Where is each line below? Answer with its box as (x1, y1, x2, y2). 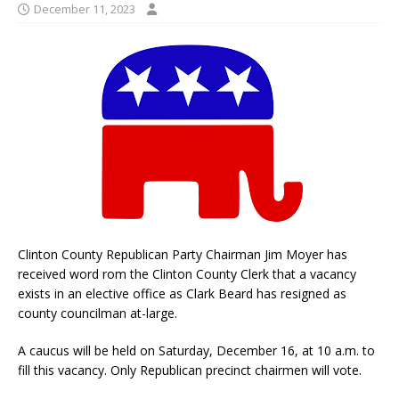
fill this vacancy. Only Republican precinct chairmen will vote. (18, 361, 362, 379)
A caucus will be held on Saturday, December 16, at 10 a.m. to (18, 341, 375, 359)
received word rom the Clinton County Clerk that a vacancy (18, 265, 356, 282)
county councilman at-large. (18, 304, 177, 322)
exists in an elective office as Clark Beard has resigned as (18, 284, 346, 302)
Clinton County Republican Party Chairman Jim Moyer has (18, 245, 347, 263)
